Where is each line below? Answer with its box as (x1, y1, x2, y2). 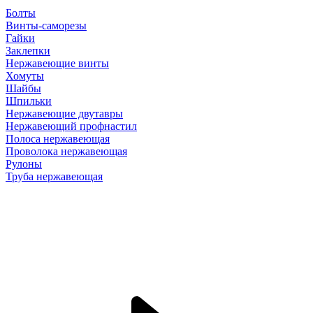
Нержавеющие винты (6, 57, 109, 69)
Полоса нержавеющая (6, 133, 110, 145)
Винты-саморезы (6, 20, 87, 31)
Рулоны (6, 158, 42, 170)
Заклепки (6, 45, 50, 57)
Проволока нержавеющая (6, 145, 127, 157)
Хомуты (6, 70, 44, 82)
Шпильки (6, 95, 52, 107)
